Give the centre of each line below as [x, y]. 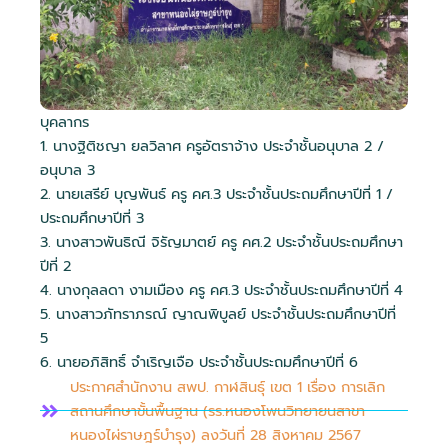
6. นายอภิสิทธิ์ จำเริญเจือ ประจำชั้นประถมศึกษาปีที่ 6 [199, 362]
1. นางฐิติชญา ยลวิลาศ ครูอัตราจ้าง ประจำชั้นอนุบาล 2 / [212, 146]
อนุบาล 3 [67, 170]
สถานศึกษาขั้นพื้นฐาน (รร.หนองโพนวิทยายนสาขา [217, 410]
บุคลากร [64, 122]
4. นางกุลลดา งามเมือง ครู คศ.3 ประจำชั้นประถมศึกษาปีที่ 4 [221, 290]
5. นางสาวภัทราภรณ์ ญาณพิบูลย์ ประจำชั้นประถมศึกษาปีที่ [218, 314]
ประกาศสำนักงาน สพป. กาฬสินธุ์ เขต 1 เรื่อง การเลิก [227, 386]
